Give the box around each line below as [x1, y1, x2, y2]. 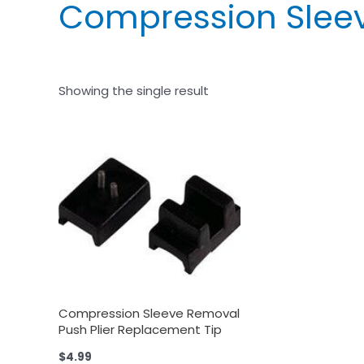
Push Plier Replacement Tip [58, 320, 222, 338]
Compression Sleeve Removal [58, 304, 240, 322]
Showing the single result [58, 82, 209, 100]
